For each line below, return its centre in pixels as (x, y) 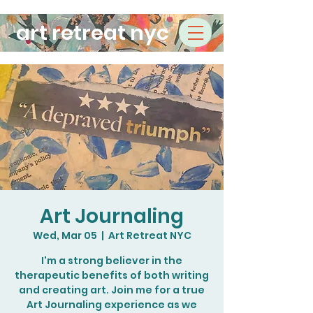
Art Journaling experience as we (112, 305)
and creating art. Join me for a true (112, 290)
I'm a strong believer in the (112, 261)
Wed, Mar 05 (65, 235)
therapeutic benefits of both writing (112, 275)
